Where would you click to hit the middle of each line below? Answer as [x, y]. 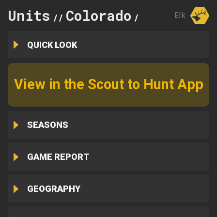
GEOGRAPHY [54, 189]
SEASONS [47, 125]
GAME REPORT [58, 157]
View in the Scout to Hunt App [108, 85]
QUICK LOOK [52, 45]
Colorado [99, 15]
